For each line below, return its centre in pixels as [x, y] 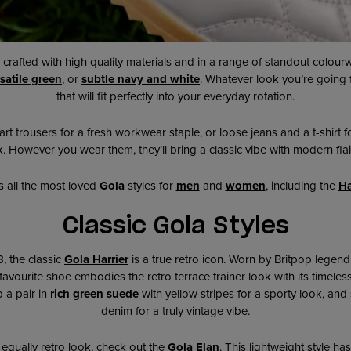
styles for [150, 186]
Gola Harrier [96, 259]
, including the [302, 186]
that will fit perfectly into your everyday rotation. [175, 96]
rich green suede [94, 293]
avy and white [162, 79]
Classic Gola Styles [175, 226]
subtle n [103, 79]
